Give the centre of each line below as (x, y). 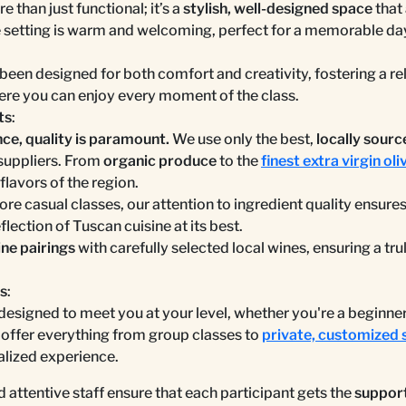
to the (239, 160)
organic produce (160, 160)
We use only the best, (243, 139)
